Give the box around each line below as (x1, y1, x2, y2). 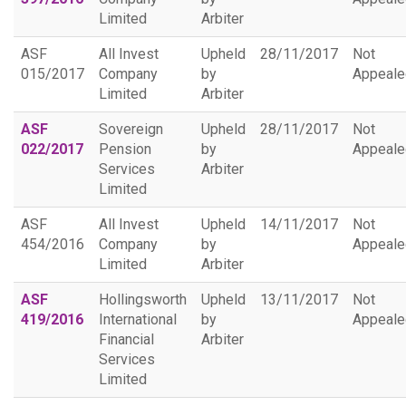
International (99, 311, 177, 328)
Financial (99, 331, 154, 348)
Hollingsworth (99, 291, 187, 308)
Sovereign (99, 121, 163, 138)
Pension (99, 140, 151, 158)
